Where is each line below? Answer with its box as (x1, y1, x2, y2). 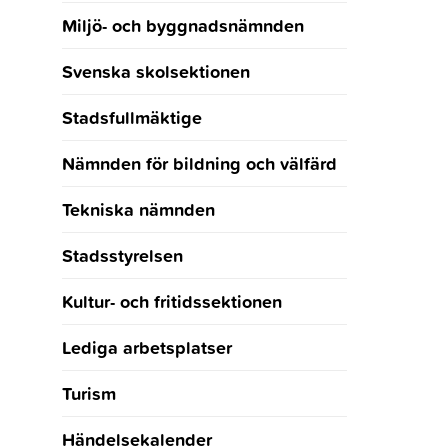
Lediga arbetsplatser (61, 334, 232, 361)
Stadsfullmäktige (61, 104, 202, 131)
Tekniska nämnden (61, 196, 215, 223)
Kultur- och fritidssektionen (61, 288, 282, 315)
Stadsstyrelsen (61, 242, 183, 269)
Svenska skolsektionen (61, 58, 250, 85)
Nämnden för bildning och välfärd (61, 150, 337, 177)
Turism (61, 380, 116, 407)
